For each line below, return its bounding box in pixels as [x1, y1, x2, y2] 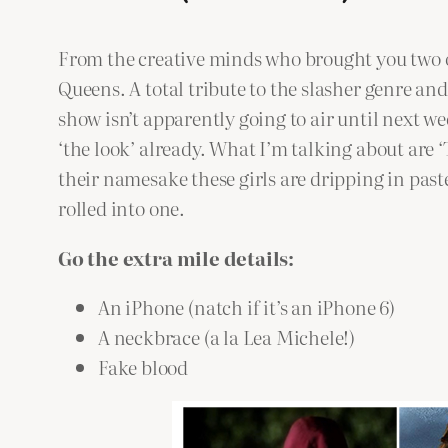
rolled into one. [58, 193, 185, 223]
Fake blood [98, 351, 189, 381]
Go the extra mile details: [58, 242, 295, 272]
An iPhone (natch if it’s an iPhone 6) [98, 291, 395, 321]
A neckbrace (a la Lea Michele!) [98, 321, 356, 351]
